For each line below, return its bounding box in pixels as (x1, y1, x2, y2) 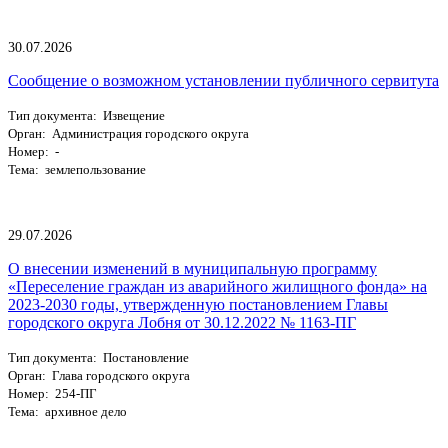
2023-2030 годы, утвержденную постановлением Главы (8, 295, 388, 313)
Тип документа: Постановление (8, 349, 189, 365)
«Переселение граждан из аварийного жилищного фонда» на (8, 277, 427, 295)
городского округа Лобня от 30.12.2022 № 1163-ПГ (8, 313, 356, 331)
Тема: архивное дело (8, 403, 127, 419)
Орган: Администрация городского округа (8, 125, 249, 141)
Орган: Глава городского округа (8, 367, 190, 383)
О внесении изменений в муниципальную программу (8, 259, 377, 277)
